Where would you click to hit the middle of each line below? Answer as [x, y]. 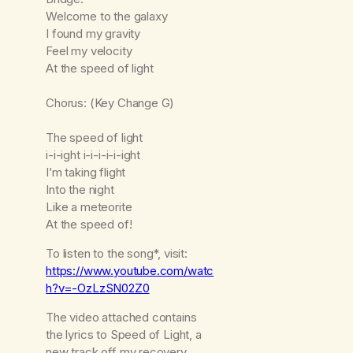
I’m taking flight [86, 173]
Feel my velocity [89, 51]
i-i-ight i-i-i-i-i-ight [93, 155]
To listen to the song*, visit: [117, 254]
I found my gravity [93, 34]
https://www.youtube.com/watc [130, 271]
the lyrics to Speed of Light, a [124, 335]
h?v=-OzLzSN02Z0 [98, 288]
